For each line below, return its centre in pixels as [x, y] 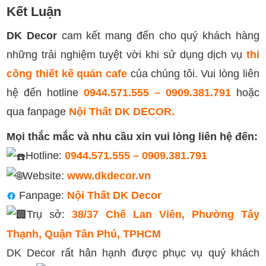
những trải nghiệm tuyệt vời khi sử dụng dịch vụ [126, 55]
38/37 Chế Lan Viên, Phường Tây [162, 214]
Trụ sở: [46, 214]
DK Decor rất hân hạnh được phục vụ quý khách [133, 253]
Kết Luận [34, 12]
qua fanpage [37, 112]
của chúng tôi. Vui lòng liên [195, 74]
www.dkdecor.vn [109, 175]
